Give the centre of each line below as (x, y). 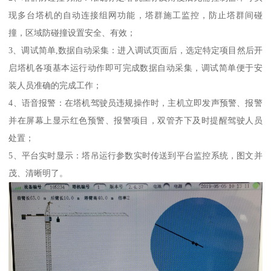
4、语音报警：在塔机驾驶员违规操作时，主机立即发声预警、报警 (135, 103)
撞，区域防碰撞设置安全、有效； (72, 33)
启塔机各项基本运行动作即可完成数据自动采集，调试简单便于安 (135, 68)
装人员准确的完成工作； (55, 86)
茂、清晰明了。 (38, 173)
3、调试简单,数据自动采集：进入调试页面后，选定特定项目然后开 (135, 51)
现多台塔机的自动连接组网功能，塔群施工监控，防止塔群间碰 (135, 15)
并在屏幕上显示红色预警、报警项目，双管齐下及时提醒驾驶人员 (135, 121)
